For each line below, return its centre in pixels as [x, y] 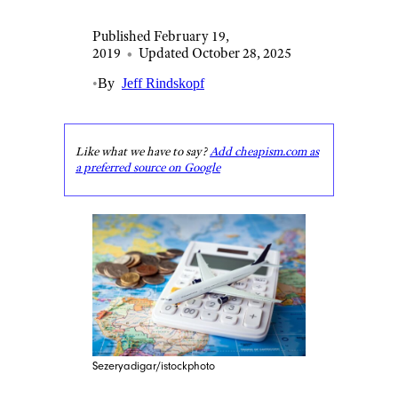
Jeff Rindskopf [163, 83]
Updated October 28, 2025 [215, 53]
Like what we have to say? [143, 151]
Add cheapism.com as [264, 151]
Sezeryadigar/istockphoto [154, 366]
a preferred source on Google [148, 167]
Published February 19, [161, 36]
